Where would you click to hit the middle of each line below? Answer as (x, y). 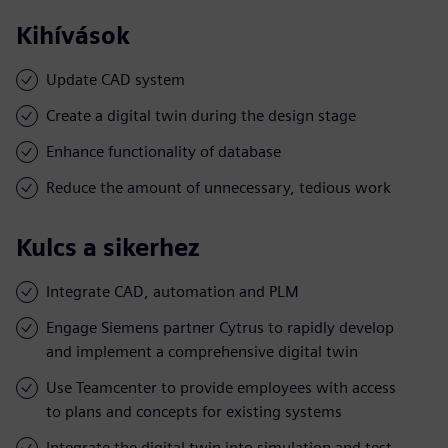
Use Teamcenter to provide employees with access (221, 387)
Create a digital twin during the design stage (201, 115)
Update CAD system (115, 79)
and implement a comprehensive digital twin (202, 351)
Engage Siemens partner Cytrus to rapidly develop (220, 327)
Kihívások (73, 35)
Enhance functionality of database (163, 151)
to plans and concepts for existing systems (194, 411)
